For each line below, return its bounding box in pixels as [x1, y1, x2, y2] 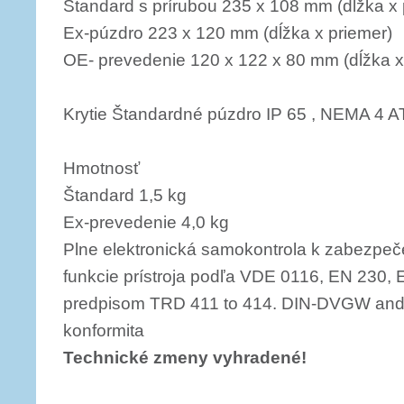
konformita [63, 321, 144, 340]
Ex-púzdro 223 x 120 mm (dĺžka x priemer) [63, 23, 392, 42]
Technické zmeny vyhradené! [63, 348, 307, 367]
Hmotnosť [63, 159, 140, 178]
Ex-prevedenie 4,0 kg [63, 213, 229, 232]
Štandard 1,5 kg [63, 186, 187, 205]
